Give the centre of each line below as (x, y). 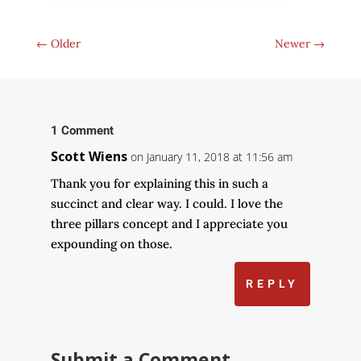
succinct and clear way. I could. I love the (166, 204)
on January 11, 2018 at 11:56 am (211, 157)
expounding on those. (111, 244)
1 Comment (82, 131)
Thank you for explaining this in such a (159, 184)
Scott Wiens (89, 157)
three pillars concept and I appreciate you (169, 224)
